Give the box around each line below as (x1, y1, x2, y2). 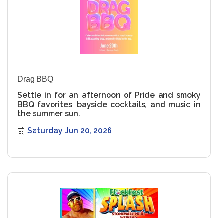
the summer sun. (18, 109, 80, 118)
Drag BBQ (18, 74, 53, 83)
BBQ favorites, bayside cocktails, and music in (18, 99, 200, 109)
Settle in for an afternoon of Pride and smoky (18, 90, 200, 100)
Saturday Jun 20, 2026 (27, 126, 112, 135)
